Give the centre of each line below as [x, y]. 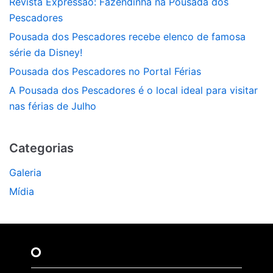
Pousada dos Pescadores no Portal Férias [105, 71]
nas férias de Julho [53, 106]
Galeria [25, 172]
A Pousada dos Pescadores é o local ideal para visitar [133, 90]
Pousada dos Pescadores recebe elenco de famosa [127, 36]
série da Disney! [46, 52]
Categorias [41, 148]
